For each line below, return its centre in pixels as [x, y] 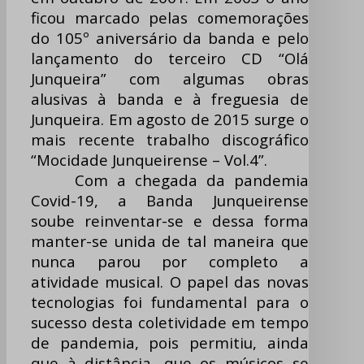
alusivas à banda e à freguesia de [170, 99]
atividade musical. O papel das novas [170, 282]
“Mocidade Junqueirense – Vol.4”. [149, 160]
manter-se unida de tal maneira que [170, 241]
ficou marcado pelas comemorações [170, 18]
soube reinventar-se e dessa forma [170, 221]
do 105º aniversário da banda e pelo [170, 38]
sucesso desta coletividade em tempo [170, 323]
